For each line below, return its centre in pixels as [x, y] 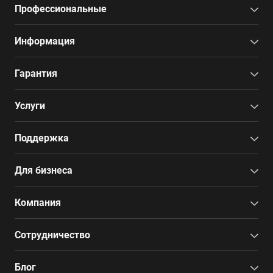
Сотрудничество [52, 235]
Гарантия [36, 73]
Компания [38, 203]
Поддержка [42, 138]
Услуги [30, 106]
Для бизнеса [44, 170]
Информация [45, 41]
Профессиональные [61, 9]
